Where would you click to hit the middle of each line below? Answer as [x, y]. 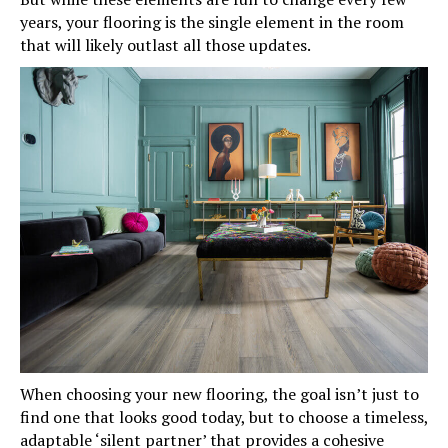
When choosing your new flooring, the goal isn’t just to [219, 394]
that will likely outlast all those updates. [165, 45]
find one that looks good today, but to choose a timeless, [224, 417]
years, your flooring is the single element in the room [212, 22]
